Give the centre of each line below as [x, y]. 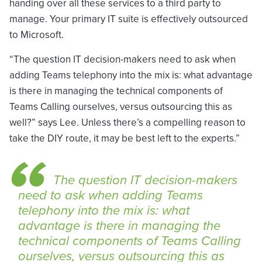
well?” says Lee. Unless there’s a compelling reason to [127, 122]
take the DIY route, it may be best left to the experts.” [125, 138]
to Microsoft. [37, 35]
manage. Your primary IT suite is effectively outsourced [129, 19]
